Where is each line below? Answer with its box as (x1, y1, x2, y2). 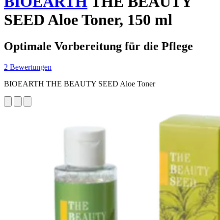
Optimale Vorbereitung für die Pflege (4, 39, 193, 53)
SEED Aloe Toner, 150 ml (4, 11, 172, 29)
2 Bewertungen (4, 62, 52, 71)
